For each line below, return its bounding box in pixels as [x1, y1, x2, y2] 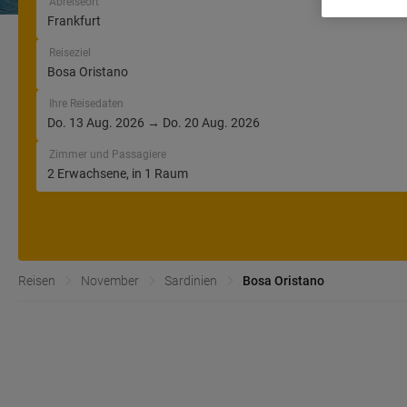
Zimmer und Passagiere [49, 148, 166, 161]
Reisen [18, 273, 55, 288]
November [81, 273, 139, 288]
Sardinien [164, 273, 217, 288]
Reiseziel [49, 46, 91, 59]
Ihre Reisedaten [49, 97, 124, 110]
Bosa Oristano [243, 273, 324, 288]
